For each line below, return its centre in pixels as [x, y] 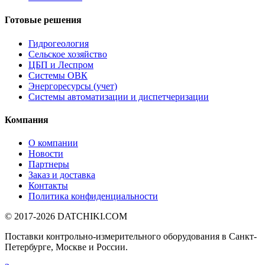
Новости [46, 154]
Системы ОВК [58, 75]
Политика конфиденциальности [93, 196]
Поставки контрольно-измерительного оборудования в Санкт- [131, 237]
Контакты [48, 186]
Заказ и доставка [62, 175]
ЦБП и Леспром [61, 64]
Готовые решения [43, 20]
